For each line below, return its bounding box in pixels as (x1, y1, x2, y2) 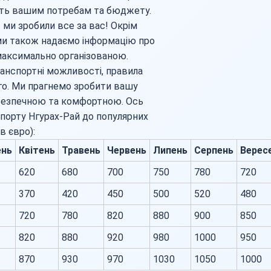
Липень (153, 145, 188, 157)
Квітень (19, 145, 55, 157)
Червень (107, 145, 146, 157)
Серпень (194, 145, 233, 157)
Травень (62, 145, 100, 157)
